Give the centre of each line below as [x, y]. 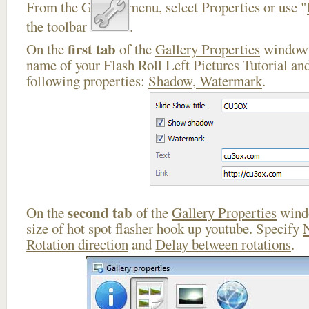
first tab [92, 49]
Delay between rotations [223, 244]
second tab [100, 212]
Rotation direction [77, 244]
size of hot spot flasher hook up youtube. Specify [165, 228]
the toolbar [58, 26]
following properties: [87, 81]
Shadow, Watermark [205, 81]
